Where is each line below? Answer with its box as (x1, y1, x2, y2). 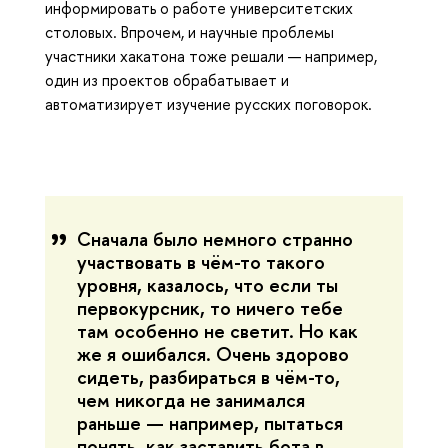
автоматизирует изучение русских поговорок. (45, 92, 372, 115)
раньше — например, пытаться (77, 409, 343, 436)
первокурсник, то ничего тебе (77, 294, 343, 321)
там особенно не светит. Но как (77, 317, 358, 344)
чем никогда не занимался (77, 386, 305, 413)
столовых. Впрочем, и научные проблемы (45, 20, 334, 43)
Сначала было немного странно (77, 225, 353, 252)
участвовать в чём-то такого (77, 248, 325, 275)
